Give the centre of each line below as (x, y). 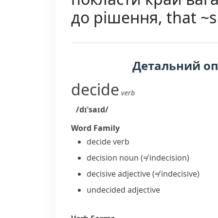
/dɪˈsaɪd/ (92, 109)
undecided (106, 190)
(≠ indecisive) (176, 174)
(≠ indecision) (165, 158)
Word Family (95, 128)
